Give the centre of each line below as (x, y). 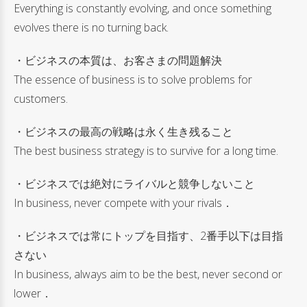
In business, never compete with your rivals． (123, 202)
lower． (33, 293)
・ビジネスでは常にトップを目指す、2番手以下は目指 (148, 235)
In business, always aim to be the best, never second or (148, 274)
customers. (41, 98)
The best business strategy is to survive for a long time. (146, 150)
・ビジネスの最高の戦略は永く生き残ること (123, 131)
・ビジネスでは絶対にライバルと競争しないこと (134, 183)
